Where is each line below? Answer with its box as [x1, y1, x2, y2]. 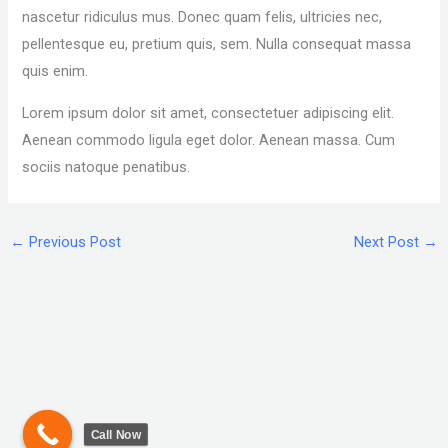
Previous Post [24, 232, 121, 251]
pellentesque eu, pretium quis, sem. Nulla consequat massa [22, 35, 412, 54]
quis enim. [22, 62, 89, 81]
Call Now [91, 427, 141, 442]
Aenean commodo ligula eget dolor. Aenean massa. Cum [22, 131, 396, 150]
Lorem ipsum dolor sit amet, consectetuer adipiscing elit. [22, 104, 395, 123]
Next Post [354, 232, 424, 251]
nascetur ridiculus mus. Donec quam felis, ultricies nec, [22, 8, 383, 27]
